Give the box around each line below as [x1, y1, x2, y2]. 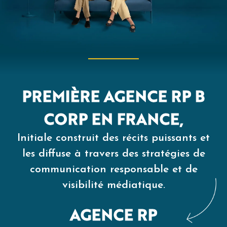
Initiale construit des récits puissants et [17, 133, 210, 143]
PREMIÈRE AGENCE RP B [22, 85, 205, 107]
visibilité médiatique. [62, 180, 165, 191]
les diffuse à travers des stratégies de [22, 148, 205, 159]
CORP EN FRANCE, [44, 107, 183, 130]
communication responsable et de [29, 164, 198, 175]
